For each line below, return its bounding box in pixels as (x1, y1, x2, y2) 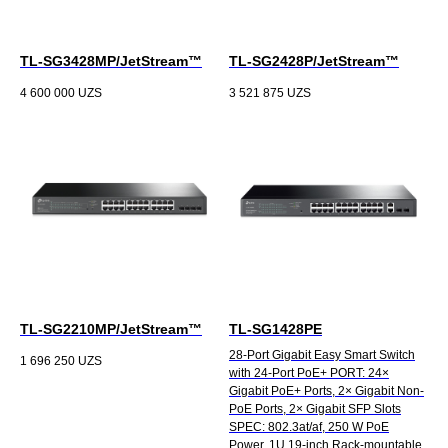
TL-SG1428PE (229, 321, 322, 338)
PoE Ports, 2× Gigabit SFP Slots (229, 402, 401, 417)
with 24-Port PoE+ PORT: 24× (229, 366, 389, 381)
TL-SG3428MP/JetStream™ (20, 53, 202, 70)
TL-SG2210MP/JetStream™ (20, 321, 202, 338)
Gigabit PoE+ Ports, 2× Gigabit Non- (229, 384, 424, 399)
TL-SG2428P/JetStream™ (229, 53, 399, 70)
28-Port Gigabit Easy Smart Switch (229, 348, 415, 363)
